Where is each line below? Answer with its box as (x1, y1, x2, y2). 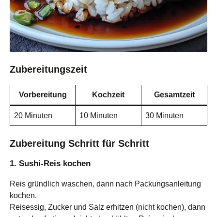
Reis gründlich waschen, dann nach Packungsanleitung (10, 179, 201, 188)
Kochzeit (92, 90, 124, 99)
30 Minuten (145, 111, 184, 120)
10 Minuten (79, 111, 118, 120)
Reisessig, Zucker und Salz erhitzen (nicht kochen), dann (10, 202, 205, 211)
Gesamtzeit (154, 90, 195, 99)
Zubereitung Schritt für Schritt (10, 138, 149, 149)
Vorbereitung (18, 90, 67, 99)
